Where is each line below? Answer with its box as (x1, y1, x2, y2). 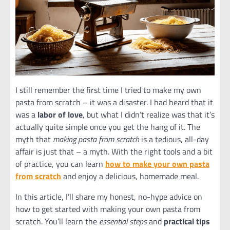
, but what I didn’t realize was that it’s (83, 108, 215, 121)
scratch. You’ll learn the (15, 215, 99, 227)
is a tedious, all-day (139, 133, 209, 145)
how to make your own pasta (105, 158, 209, 170)
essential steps (99, 215, 147, 227)
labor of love (37, 108, 83, 121)
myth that (15, 133, 53, 145)
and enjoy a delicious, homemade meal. (61, 170, 199, 182)
